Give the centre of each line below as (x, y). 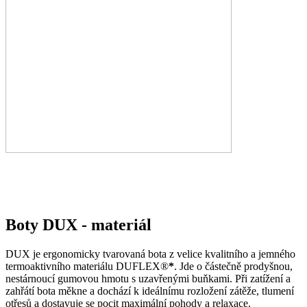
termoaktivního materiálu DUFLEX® (87, 267)
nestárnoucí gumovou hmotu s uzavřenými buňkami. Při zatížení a (148, 279)
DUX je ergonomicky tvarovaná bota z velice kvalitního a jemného (150, 254)
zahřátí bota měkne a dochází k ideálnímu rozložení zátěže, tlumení (150, 291)
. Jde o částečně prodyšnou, (233, 267)
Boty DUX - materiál (78, 225)
